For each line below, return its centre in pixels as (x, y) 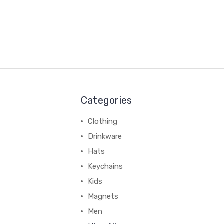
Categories (106, 100)
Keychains (105, 166)
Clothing (102, 121)
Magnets (103, 196)
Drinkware (105, 136)
